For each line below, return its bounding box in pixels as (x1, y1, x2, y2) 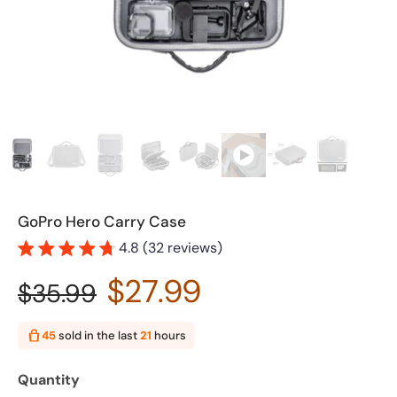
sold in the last (56, 328, 140, 343)
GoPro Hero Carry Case (18, 212, 186, 231)
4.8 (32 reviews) (119, 238, 222, 257)
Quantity (18, 370, 80, 389)
